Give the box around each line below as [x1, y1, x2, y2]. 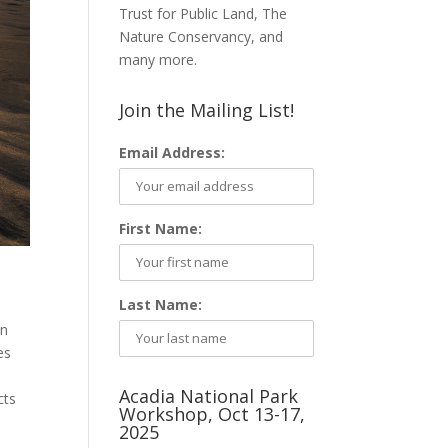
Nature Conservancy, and [119, 27, 284, 47]
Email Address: [119, 143, 226, 163]
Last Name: [119, 295, 203, 315]
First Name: [119, 219, 203, 239]
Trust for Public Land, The [119, 4, 288, 24]
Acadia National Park [119, 384, 299, 409]
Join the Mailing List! [119, 98, 295, 123]
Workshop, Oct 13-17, [119, 402, 306, 427]
